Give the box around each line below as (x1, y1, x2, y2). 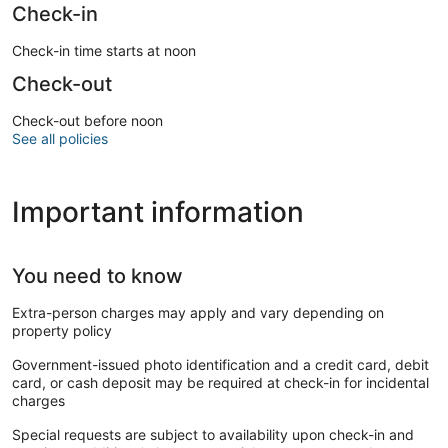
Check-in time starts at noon (12, 41, 196, 59)
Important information (12, 194, 304, 229)
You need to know (12, 263, 183, 288)
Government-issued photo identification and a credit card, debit (12, 355, 429, 373)
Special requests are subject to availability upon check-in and (12, 425, 414, 443)
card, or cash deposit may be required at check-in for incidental (12, 373, 429, 391)
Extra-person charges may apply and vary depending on (12, 303, 384, 321)
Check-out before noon (12, 111, 163, 129)
